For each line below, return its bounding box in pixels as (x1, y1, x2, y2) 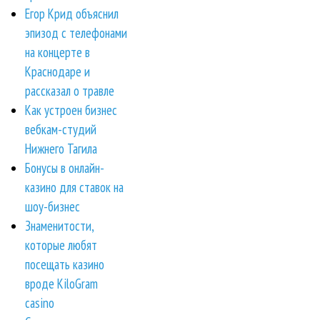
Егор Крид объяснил (25, 4, 119, 22)
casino (25, 294, 54, 311)
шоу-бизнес (25, 197, 80, 215)
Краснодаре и (25, 62, 90, 80)
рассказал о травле (25, 81, 114, 99)
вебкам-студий (25, 120, 96, 138)
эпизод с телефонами (25, 24, 127, 41)
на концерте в (25, 43, 90, 61)
